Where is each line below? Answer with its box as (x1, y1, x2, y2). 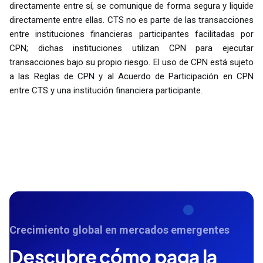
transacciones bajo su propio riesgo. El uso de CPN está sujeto (9, 56, 254, 68)
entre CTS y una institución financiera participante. (9, 85, 203, 96)
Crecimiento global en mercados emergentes (9, 223, 230, 236)
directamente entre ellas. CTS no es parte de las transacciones (9, 14, 254, 25)
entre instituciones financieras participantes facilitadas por (9, 28, 254, 39)
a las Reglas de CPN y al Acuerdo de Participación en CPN (9, 70, 254, 82)
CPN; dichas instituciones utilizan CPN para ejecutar (9, 42, 254, 53)
